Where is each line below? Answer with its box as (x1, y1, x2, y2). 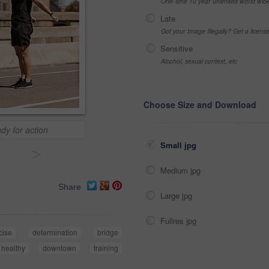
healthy (1, 243, 26, 253)
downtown (43, 243, 77, 253)
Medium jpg (160, 165, 203, 176)
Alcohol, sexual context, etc (161, 56, 237, 65)
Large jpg (160, 190, 195, 201)
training (94, 243, 119, 253)
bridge (97, 227, 118, 238)
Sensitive (160, 43, 193, 54)
